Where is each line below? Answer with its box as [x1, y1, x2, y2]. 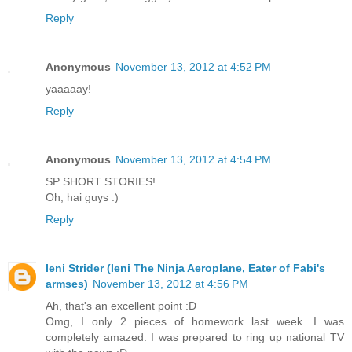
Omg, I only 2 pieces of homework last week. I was [46, 314, 344, 328]
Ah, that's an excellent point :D [46, 299, 196, 312]
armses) [46, 277, 88, 290]
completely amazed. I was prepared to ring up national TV [46, 330, 344, 343]
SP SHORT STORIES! [46, 174, 156, 188]
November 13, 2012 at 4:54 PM [115, 152, 271, 166]
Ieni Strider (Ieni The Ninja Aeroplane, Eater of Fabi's [46, 261, 325, 274]
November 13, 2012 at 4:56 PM [93, 277, 248, 290]
